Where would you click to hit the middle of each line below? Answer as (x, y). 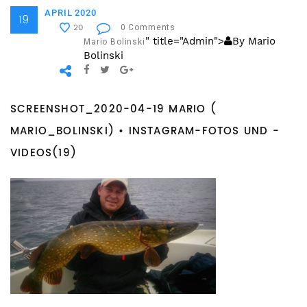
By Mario (254, 41)
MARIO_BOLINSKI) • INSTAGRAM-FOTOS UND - (145, 132)
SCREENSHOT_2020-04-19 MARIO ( (113, 110)
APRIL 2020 (71, 13)
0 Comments (148, 28)
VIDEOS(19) (44, 153)
